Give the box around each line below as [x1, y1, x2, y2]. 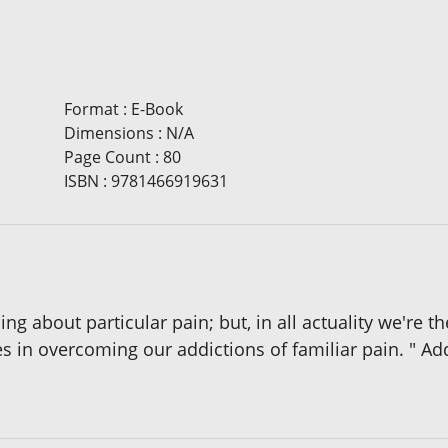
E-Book [130, 97, 183, 120]
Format [63, 97, 119, 120]
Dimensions [63, 121, 154, 144]
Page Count [63, 145, 151, 168]
